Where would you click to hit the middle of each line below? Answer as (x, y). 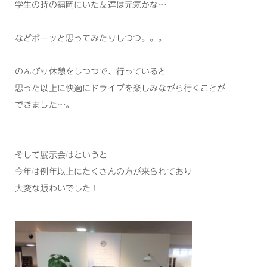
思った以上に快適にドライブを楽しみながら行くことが (120, 89)
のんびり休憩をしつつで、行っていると (91, 72)
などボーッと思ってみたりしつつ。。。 (91, 38)
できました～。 (44, 105)
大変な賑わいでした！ (57, 189)
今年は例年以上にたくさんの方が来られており (103, 172)
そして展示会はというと (61, 155)
